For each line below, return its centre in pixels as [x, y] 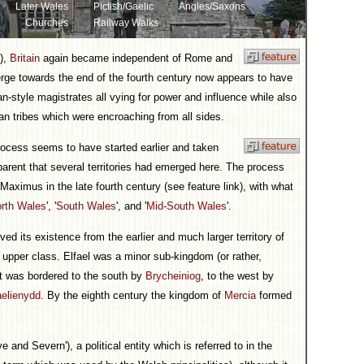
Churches [46, 23]
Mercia [240, 295]
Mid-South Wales [186, 206]
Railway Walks [126, 23]
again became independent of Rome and [136, 58]
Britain [25, 58]
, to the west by [237, 276]
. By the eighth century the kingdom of [132, 295]
